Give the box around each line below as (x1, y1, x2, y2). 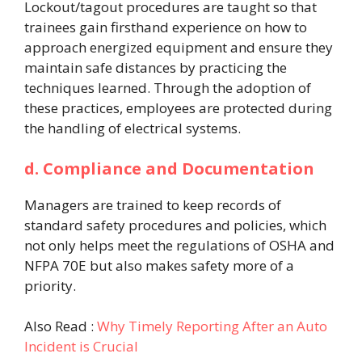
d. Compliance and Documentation (24, 157, 314, 179)
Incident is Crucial (24, 337, 141, 356)
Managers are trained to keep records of (24, 195, 281, 214)
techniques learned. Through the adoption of (24, 78, 311, 98)
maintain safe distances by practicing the (24, 58, 287, 78)
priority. (24, 276, 76, 295)
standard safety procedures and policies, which (24, 215, 326, 234)
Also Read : (24, 317, 97, 336)
